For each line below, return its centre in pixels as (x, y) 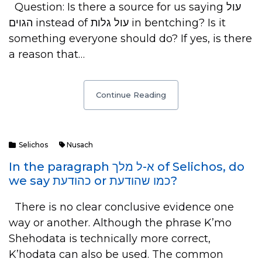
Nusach (80, 145)
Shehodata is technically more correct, (110, 239)
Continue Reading (131, 95)
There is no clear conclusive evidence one (121, 207)
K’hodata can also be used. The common (116, 254)
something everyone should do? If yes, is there (130, 39)
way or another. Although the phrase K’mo (120, 223)
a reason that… (47, 54)
